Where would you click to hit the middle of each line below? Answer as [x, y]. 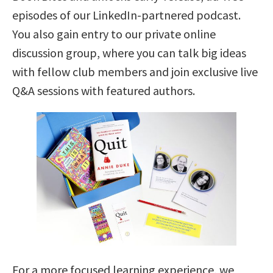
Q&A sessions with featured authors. [104, 91]
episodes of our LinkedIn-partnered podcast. [126, 15]
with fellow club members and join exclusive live [135, 72]
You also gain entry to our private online [114, 34]
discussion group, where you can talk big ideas [129, 53]
